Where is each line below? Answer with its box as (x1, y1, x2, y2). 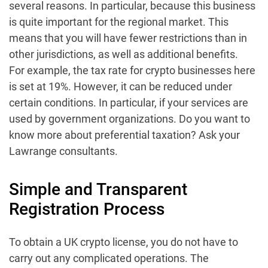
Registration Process (9, 199, 165, 219)
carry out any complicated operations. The (9, 251, 209, 264)
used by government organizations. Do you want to (9, 112, 250, 125)
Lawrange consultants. (9, 144, 118, 157)
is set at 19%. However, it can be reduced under (9, 80, 232, 93)
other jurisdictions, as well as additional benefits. (9, 47, 238, 60)
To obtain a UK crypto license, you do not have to (9, 235, 238, 248)
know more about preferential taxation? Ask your (9, 128, 240, 141)
